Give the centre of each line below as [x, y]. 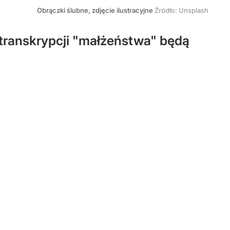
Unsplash [194, 10]
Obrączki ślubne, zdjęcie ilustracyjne [96, 10]
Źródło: [167, 10]
